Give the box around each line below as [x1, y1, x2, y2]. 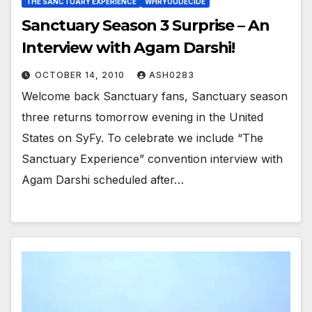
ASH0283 [149, 70, 194, 81]
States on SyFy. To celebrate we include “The [22, 131, 263, 146]
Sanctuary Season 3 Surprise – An [22, 16, 270, 36]
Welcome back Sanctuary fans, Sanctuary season [22, 89, 288, 104]
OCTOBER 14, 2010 [35, 70, 127, 81]
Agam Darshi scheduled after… [22, 173, 184, 187]
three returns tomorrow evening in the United [22, 110, 263, 125]
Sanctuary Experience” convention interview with [22, 152, 283, 166]
